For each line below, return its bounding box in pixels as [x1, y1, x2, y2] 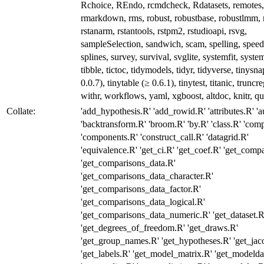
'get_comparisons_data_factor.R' [81, 183, 201, 194]
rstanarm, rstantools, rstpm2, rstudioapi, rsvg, [81, 25, 247, 36]
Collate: [6, 105, 35, 116]
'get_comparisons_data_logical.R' [81, 196, 205, 207]
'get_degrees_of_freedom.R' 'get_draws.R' [81, 222, 238, 233]
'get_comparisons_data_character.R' [81, 170, 213, 181]
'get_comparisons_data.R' [81, 157, 176, 168]
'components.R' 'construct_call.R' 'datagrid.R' [81, 131, 249, 142]
